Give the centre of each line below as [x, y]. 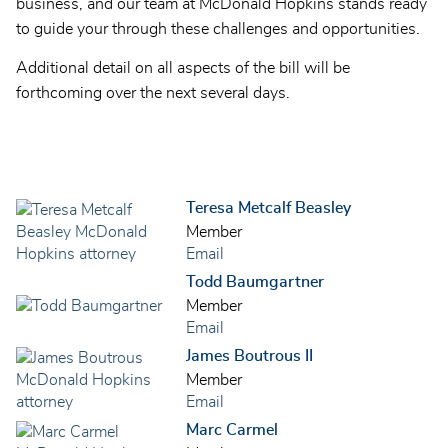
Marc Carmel [232, 430]
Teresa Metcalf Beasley [268, 208]
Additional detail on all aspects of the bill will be [183, 68]
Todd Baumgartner [255, 282]
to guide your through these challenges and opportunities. [218, 29]
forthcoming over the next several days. [153, 93]
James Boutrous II [249, 356]
